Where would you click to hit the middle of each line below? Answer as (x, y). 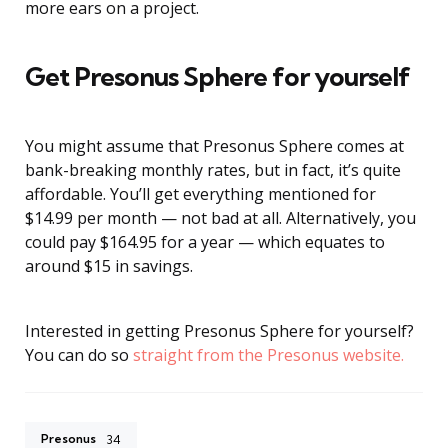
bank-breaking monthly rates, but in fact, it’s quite (213, 170)
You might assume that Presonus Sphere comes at (214, 146)
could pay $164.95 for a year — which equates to (205, 242)
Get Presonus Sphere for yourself (217, 77)
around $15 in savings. (109, 266)
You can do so (79, 355)
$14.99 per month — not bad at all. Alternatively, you (220, 218)
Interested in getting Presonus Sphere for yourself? (219, 331)
